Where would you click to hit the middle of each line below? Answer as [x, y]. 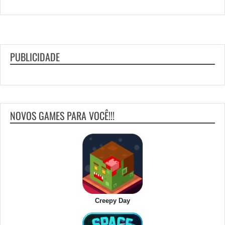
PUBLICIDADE [35, 57]
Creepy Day [113, 201]
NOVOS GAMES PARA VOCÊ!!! [62, 116]
